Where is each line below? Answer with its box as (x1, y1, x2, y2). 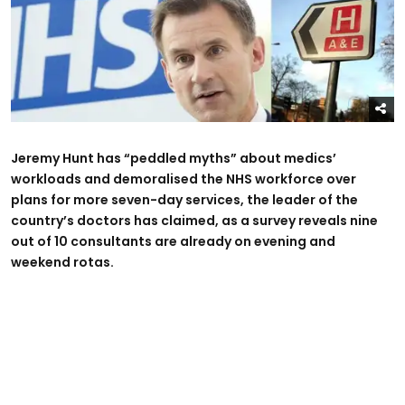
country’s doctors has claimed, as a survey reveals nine (11, 211, 378, 230)
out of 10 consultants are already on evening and (11, 231, 335, 250)
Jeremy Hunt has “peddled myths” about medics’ (11, 148, 336, 167)
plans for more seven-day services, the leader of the (11, 190, 358, 209)
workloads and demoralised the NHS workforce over (11, 169, 356, 188)
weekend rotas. (11, 252, 114, 271)
